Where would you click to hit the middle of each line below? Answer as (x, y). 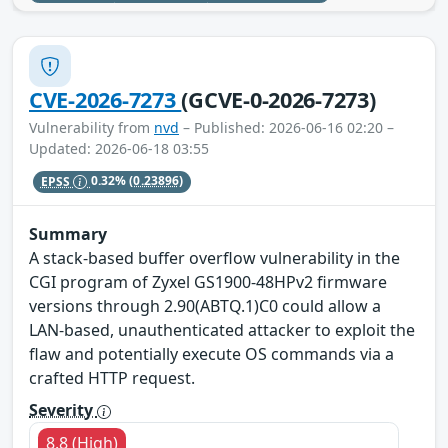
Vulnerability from (91, 128)
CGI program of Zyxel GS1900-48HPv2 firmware (208, 282)
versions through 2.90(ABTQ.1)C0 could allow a (205, 306)
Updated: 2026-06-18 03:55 (119, 149)
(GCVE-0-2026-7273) (278, 100)
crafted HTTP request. (112, 378)
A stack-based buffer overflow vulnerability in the (214, 258)
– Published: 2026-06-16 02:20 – (286, 128)
